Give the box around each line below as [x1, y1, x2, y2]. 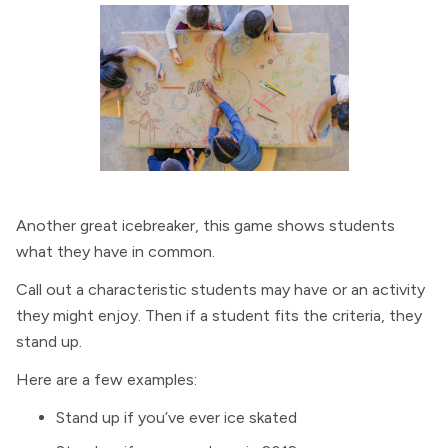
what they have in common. [16, 242, 215, 261]
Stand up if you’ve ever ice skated [56, 408, 297, 427]
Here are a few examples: [16, 370, 197, 389]
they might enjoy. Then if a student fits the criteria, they [16, 306, 422, 325]
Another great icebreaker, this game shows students [16, 216, 395, 235]
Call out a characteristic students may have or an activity [16, 280, 425, 299]
